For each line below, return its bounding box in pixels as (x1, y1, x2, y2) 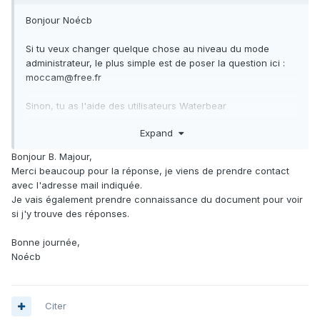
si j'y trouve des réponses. (11, 207, 132, 219)
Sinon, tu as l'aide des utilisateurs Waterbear (26, 100, 226, 112)
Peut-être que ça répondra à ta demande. (26, 143, 214, 155)
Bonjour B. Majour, (11, 150, 95, 162)
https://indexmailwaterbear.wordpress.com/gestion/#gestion (26, 114, 295, 126)
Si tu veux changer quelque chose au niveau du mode (26, 43, 269, 55)
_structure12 (26, 129, 80, 141)
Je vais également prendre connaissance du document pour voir (11, 193, 303, 205)
